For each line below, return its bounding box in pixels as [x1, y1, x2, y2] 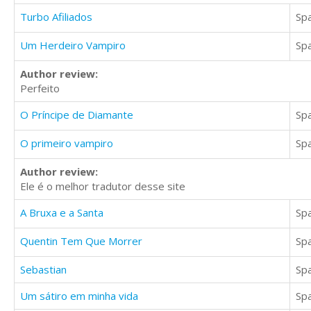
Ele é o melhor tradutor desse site [20, 179, 185, 194]
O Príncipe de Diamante [20, 108, 133, 122]
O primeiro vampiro [20, 136, 113, 151]
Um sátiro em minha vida [20, 289, 138, 303]
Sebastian [20, 262, 67, 277]
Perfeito [20, 81, 60, 96]
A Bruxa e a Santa [20, 205, 103, 220]
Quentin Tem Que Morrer [20, 234, 142, 249]
